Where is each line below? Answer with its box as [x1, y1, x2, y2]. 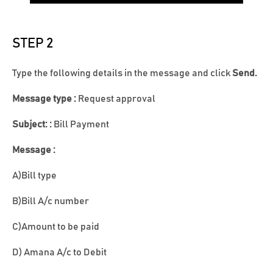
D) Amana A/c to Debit [12, 247, 107, 258]
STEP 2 [12, 37, 53, 51]
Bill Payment [54, 119, 109, 130]
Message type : [12, 94, 76, 104]
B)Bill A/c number [12, 196, 89, 207]
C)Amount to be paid [12, 222, 99, 232]
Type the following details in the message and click [12, 68, 232, 79]
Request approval [76, 94, 155, 104]
